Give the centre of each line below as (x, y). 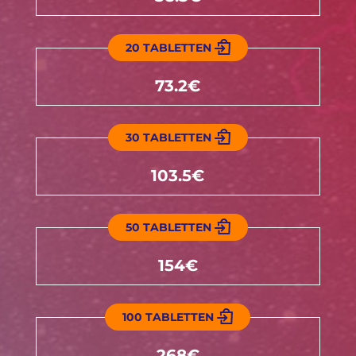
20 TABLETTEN (168, 48)
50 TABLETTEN (168, 227)
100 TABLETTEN (168, 317)
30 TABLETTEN (168, 137)
